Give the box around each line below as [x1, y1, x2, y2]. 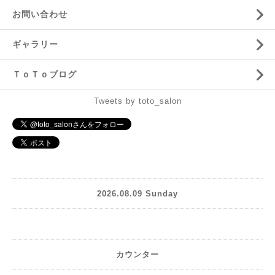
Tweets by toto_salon [93, 96, 182, 106]
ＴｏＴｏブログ [12, 69, 77, 79]
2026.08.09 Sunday [97, 188, 178, 198]
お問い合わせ [12, 9, 68, 19]
